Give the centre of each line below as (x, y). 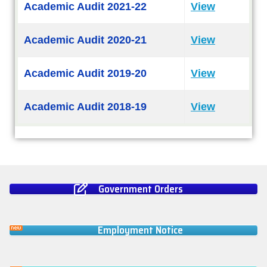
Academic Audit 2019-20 (85, 74)
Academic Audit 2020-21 (85, 40)
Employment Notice (140, 230)
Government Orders (140, 189)
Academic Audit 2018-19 (85, 107)
